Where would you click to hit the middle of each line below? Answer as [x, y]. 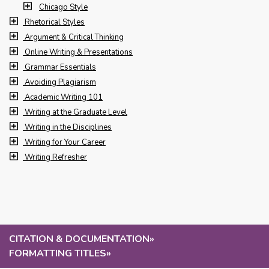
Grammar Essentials [60, 67]
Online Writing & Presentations [79, 52]
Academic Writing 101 [64, 97]
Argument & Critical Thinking [74, 37]
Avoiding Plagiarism [60, 82]
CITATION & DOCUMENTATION [79, 239]
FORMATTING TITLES [58, 253]
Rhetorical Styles [55, 22]
